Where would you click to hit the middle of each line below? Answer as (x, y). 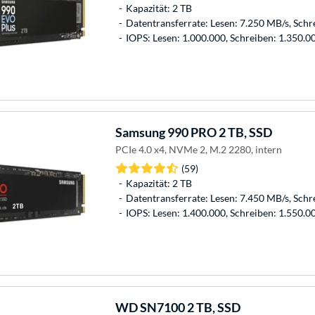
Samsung (140, 132)
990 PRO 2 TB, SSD (218, 132)
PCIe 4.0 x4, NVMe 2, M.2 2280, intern (198, 149)
